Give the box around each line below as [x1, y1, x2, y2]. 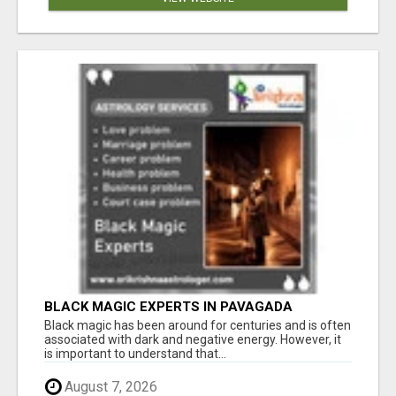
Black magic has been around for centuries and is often [44, 318, 351, 333]
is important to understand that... [44, 346, 226, 362]
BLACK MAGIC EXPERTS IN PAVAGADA [44, 299, 293, 316]
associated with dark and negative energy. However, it [44, 332, 341, 347]
